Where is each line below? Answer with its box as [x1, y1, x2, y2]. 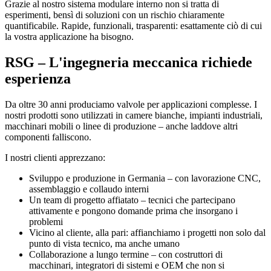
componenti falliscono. [5, 131, 91, 142]
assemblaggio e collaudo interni [29, 183, 149, 194]
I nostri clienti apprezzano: [5, 152, 105, 163]
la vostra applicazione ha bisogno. [5, 31, 134, 42]
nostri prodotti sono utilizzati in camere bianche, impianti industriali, [5, 109, 263, 120]
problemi [29, 216, 63, 227]
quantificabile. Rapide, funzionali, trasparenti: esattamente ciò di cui [5, 20, 262, 31]
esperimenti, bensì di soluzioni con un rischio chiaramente [5, 9, 224, 20]
